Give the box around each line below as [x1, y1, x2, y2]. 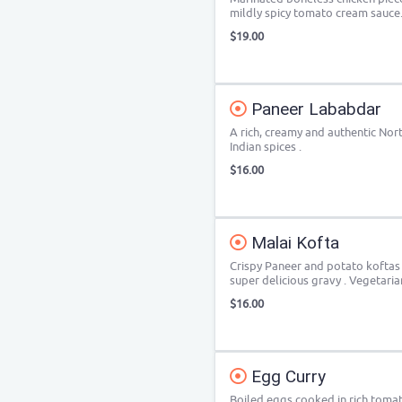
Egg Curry [247, 366, 326, 387]
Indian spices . [230, 139, 301, 154]
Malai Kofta [247, 232, 339, 253]
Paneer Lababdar [247, 99, 381, 119]
